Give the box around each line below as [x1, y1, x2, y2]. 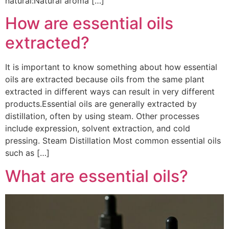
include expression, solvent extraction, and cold [5, 123, 190, 134]
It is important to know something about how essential [5, 62, 217, 73]
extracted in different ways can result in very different [5, 86, 215, 97]
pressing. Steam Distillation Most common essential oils [5, 135, 221, 146]
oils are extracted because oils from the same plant [5, 74, 204, 85]
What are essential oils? [5, 166, 188, 186]
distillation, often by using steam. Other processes [5, 111, 199, 122]
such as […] [5, 148, 50, 158]
